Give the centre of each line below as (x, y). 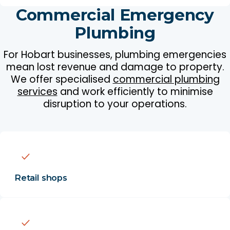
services (37, 91)
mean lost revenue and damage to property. (115, 67)
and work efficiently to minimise (135, 91)
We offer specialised (62, 79)
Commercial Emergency (115, 15)
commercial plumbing (166, 79)
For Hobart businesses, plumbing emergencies (115, 54)
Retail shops (41, 177)
